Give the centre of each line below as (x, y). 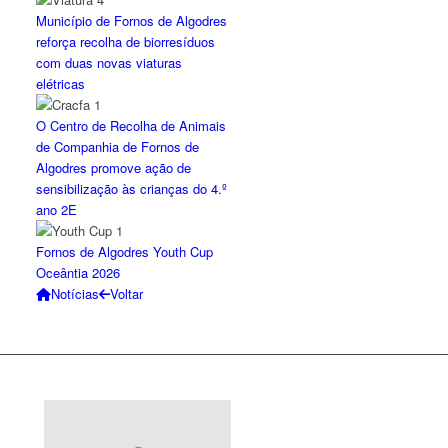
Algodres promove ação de (114, 167)
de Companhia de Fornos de (118, 146)
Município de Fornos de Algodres (132, 20)
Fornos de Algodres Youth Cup (125, 251)
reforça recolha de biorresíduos (126, 41)
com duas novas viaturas (109, 62)
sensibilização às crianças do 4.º (132, 188)
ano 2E (57, 209)
